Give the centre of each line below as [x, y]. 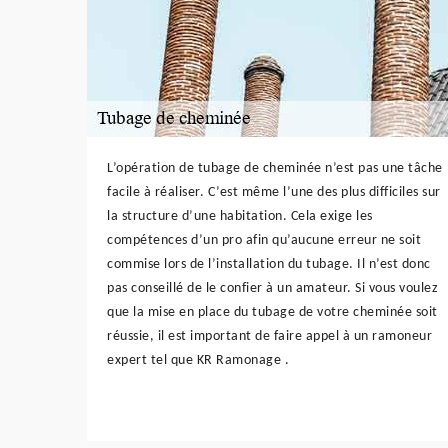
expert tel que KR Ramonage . [198, 360]
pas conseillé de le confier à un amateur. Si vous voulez [272, 288]
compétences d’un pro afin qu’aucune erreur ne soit [264, 240]
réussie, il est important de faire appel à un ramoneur [269, 336]
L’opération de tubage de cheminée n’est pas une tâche [275, 168]
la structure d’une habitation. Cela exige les [240, 216]
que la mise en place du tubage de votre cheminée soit [272, 312]
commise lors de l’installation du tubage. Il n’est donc [269, 264]
